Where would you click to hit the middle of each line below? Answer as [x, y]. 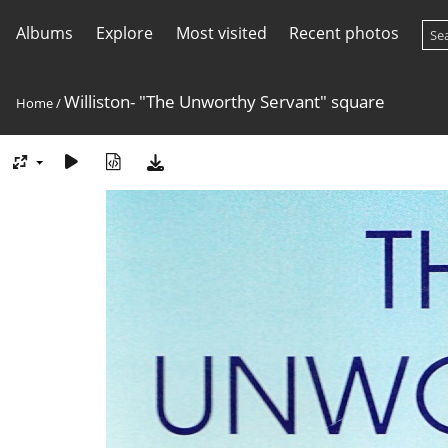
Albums [44, 33]
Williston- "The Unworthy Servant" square [224, 101]
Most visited [221, 33]
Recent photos [344, 33]
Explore [124, 33]
